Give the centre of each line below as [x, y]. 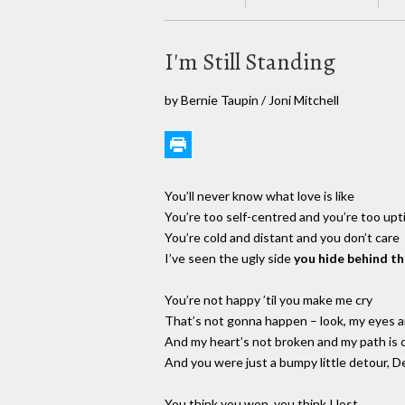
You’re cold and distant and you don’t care [282, 238]
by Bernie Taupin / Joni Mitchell [252, 99]
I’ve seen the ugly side [229, 259]
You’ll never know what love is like [259, 196]
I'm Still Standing [250, 61]
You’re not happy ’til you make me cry [268, 300]
